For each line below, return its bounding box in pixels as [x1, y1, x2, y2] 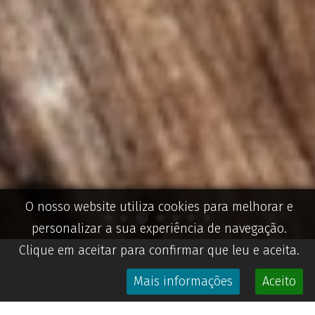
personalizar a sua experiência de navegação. [32, 221, 287, 236]
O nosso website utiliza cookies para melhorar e [25, 199, 293, 214]
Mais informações [134, 274, 233, 289]
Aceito [262, 274, 296, 289]
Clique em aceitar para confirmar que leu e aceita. [19, 243, 300, 258]
